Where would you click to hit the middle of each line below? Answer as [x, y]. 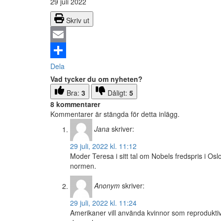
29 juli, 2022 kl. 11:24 [103, 203]
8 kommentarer [75, 104]
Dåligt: [118, 93]
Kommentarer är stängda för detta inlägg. [115, 114]
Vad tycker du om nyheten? [96, 79]
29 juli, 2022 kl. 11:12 [103, 146]
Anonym [107, 186]
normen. [83, 166]
